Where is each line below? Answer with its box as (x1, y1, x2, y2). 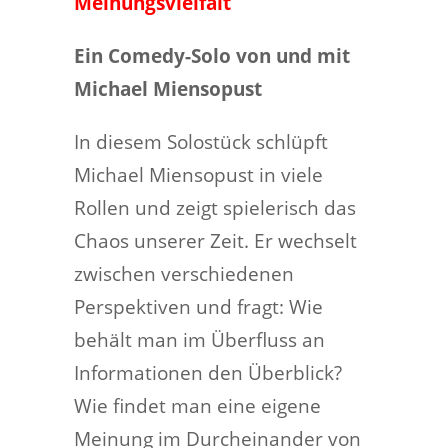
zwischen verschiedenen (74, 261, 294, 286)
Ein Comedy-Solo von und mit (74, 43, 350, 68)
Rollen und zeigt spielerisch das (74, 195, 356, 220)
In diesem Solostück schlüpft (74, 129, 328, 154)
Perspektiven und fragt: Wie (74, 294, 323, 319)
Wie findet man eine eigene (74, 393, 321, 418)
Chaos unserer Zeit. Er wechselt (74, 228, 357, 253)
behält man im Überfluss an (74, 327, 325, 352)
